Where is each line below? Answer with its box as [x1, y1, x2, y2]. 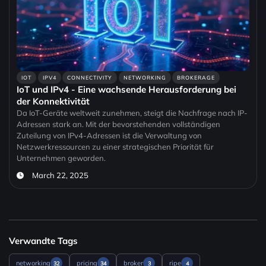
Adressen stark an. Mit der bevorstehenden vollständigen [17, 119, 220, 129]
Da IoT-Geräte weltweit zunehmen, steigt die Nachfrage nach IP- [17, 108, 248, 118]
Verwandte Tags [9, 235, 78, 247]
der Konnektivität [17, 96, 90, 107]
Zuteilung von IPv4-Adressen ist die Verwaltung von [17, 131, 202, 141]
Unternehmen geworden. [17, 153, 106, 163]
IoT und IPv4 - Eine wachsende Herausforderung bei [17, 84, 236, 96]
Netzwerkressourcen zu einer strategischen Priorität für [17, 142, 214, 152]
